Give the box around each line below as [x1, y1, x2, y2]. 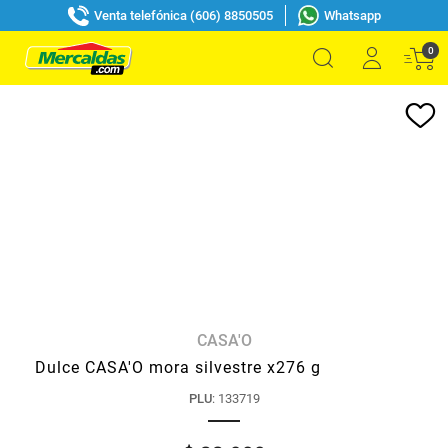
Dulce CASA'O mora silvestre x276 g [34, 358, 321, 377]
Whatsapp [323, 7, 381, 23]
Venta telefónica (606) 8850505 [93, 7, 273, 23]
